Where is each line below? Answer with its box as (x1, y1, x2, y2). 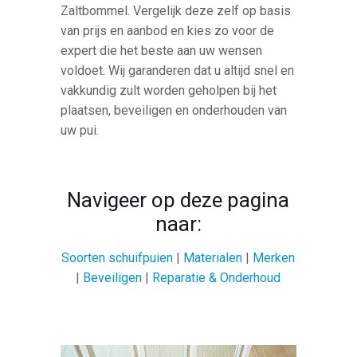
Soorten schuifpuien (61, 249, 174, 265)
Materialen (183, 249, 243, 265)
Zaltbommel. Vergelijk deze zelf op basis (61, 2, 292, 18)
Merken (253, 249, 296, 265)
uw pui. (61, 122, 100, 138)
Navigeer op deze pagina (67, 187, 290, 212)
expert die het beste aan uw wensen (61, 42, 263, 58)
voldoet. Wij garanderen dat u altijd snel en (61, 62, 295, 78)
